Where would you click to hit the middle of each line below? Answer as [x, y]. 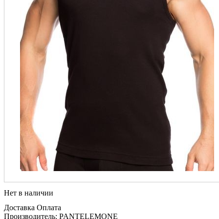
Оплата [49, 208]
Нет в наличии [29, 193]
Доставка [19, 208]
